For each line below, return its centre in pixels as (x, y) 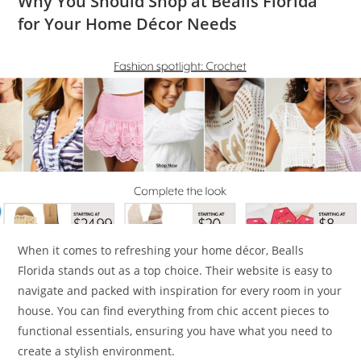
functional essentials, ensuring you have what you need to (175, 330)
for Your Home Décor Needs (128, 24)
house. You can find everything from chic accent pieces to (174, 310)
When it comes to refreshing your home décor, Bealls (161, 250)
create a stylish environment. (97, 351)
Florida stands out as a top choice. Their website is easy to (175, 270)
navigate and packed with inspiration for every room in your (180, 290)
